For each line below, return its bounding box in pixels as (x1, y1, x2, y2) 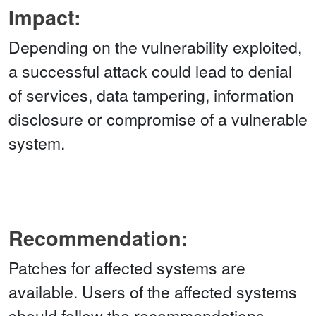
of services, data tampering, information (8, 83, 294, 107)
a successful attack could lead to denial (8, 59, 292, 83)
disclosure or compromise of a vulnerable (8, 107, 308, 131)
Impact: (8, 3, 81, 32)
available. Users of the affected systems (8, 280, 297, 304)
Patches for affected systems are (8, 256, 245, 280)
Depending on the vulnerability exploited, (8, 35, 302, 59)
